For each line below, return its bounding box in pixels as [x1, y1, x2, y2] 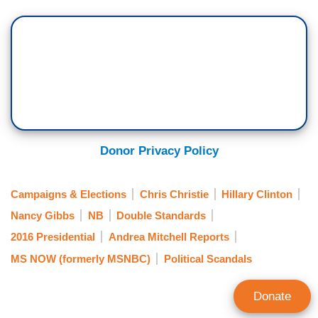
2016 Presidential [11, 231, 95, 243]
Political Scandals [163, 252, 252, 265]
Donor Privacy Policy [99, 144, 219, 158]
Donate [253, 290, 291, 303]
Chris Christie [139, 187, 209, 200]
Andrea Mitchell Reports [108, 231, 229, 243]
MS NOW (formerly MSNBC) [11, 252, 150, 265]
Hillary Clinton [221, 187, 292, 200]
